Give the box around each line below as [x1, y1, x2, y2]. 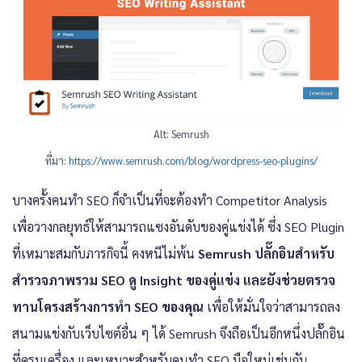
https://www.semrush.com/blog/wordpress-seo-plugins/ [68, 153, 318, 167]
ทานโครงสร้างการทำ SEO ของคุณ [12, 297, 204, 315]
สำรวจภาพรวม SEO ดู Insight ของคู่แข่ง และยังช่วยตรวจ [12, 271, 335, 288]
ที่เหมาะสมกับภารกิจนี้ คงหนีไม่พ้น [12, 244, 198, 262]
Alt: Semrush [153, 126, 209, 141]
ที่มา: [44, 153, 69, 167]
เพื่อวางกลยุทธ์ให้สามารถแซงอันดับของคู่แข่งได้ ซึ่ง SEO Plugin [12, 217, 344, 235]
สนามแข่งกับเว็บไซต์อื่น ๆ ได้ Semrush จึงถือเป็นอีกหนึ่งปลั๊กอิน [12, 324, 345, 342]
